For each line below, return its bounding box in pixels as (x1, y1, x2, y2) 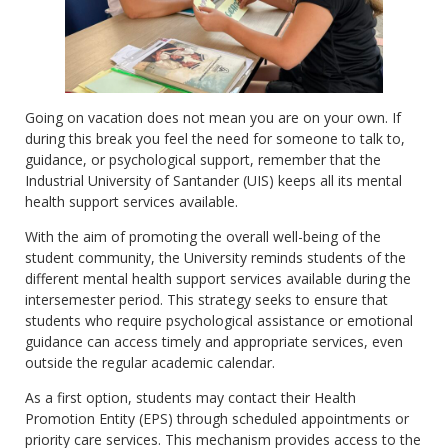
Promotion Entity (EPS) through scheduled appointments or (25, 409, 409, 429)
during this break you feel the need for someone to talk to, (25, 128, 405, 148)
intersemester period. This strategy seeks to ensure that (25, 289, 388, 309)
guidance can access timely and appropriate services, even (25, 331, 403, 351)
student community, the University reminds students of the (25, 247, 406, 267)
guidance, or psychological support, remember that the (25, 149, 381, 169)
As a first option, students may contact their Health (25, 388, 356, 408)
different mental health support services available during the (25, 268, 411, 288)
